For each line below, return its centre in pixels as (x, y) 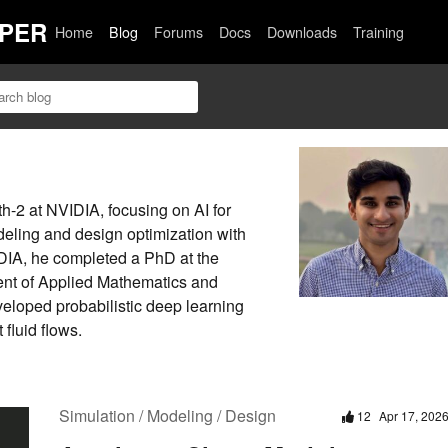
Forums (179, 32)
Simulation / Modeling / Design (167, 416)
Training (379, 32)
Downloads (302, 32)
